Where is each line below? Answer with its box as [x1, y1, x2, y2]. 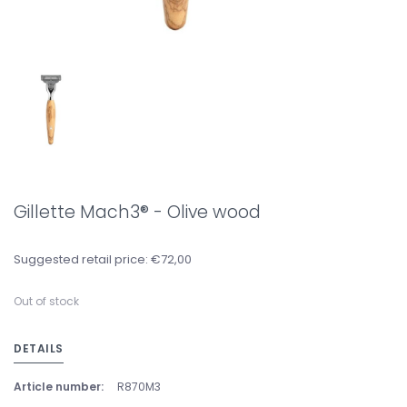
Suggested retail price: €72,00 [14, 251, 192, 268]
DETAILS [14, 341, 64, 356]
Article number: [14, 379, 104, 394]
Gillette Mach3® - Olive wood [14, 200, 261, 224]
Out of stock [14, 293, 79, 309]
